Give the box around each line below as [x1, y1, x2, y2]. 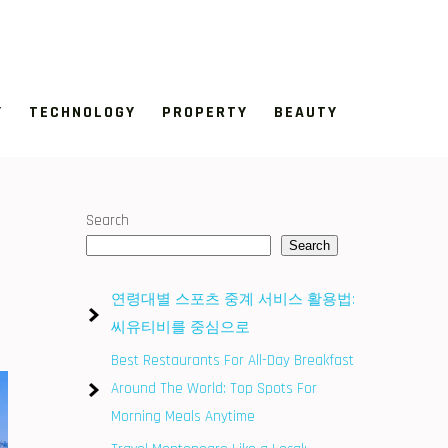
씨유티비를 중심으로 [111, 318, 250, 337]
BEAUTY [274, 102, 338, 123]
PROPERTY [162, 102, 248, 123]
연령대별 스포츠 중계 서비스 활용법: [111, 290, 355, 309]
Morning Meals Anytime [111, 407, 255, 426]
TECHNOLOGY [29, 102, 136, 123]
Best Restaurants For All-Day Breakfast [111, 351, 354, 370]
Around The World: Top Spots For [111, 379, 317, 398]
